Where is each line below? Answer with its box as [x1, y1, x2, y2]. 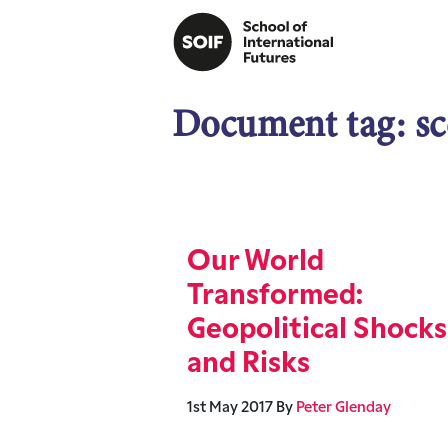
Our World [187, 249, 324, 277]
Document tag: [172, 97, 416, 150]
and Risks [187, 351, 310, 379]
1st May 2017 [187, 401, 273, 416]
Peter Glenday [296, 401, 391, 416]
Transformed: [187, 283, 364, 311]
